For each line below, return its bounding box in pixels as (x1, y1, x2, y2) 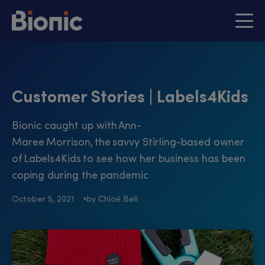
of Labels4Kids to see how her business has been (12, 154, 245, 164)
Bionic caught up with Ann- (12, 121, 141, 131)
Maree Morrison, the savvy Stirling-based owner (12, 137, 244, 148)
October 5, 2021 (12, 195, 74, 203)
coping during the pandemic (12, 170, 150, 181)
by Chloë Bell (86, 195, 138, 203)
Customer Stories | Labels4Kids (12, 90, 248, 106)
